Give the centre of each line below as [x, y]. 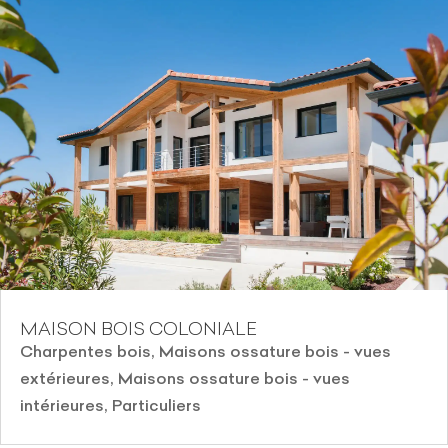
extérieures [65, 378]
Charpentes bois [85, 351]
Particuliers [156, 405]
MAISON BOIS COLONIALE [138, 329]
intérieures [62, 405]
